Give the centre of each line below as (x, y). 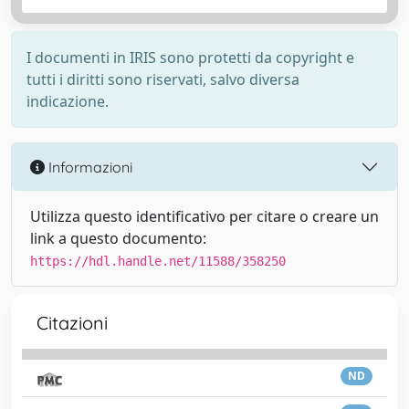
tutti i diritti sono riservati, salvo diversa (163, 79)
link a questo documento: (118, 238)
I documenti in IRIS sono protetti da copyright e (190, 58)
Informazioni (89, 167)
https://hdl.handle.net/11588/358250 (158, 261)
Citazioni (72, 323)
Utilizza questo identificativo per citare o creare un (204, 216)
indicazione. (68, 101)
